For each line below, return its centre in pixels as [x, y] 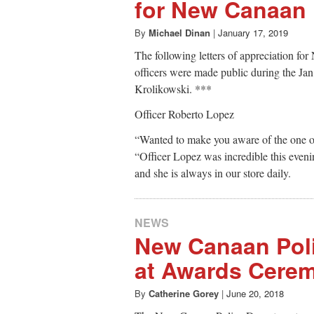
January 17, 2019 [253, 33]
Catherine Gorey [184, 293]
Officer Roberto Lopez [184, 114]
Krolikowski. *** [173, 89]
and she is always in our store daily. [213, 173]
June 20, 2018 [255, 293]
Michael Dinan [179, 33]
